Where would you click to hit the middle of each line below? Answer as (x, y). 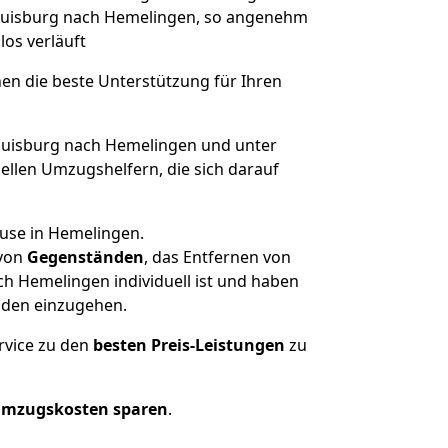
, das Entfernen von (217, 257)
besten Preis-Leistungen (189, 345)
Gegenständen (85, 257)
